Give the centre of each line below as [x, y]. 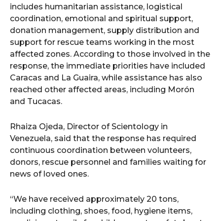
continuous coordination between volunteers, [101, 150]
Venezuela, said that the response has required [103, 138]
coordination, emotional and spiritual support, [101, 18]
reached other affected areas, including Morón [102, 90]
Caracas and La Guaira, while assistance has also [106, 78]
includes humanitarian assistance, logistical [96, 7]
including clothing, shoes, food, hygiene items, [101, 211]
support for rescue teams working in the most [102, 42]
